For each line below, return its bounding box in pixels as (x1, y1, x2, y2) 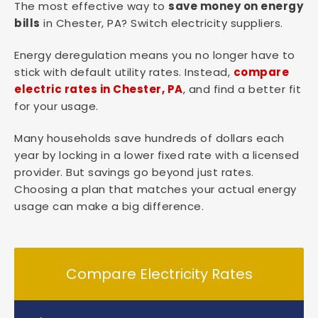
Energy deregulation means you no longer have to (14, 48, 295, 62)
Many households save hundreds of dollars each (14, 131, 285, 146)
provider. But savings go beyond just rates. (14, 165, 254, 180)
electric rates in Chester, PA (14, 82, 183, 97)
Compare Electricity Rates (65, 264, 253, 284)
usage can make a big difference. (14, 199, 204, 214)
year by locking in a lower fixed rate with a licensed (14, 148, 300, 163)
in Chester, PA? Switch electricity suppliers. (40, 16, 283, 31)
